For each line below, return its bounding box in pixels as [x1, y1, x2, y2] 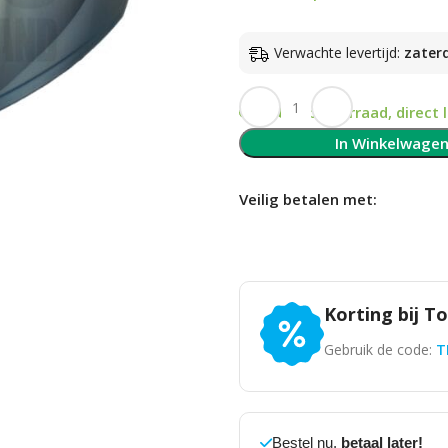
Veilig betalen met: [238, 189, 377, 210]
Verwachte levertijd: [273, 43, 404, 63]
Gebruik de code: [323, 340, 436, 360]
